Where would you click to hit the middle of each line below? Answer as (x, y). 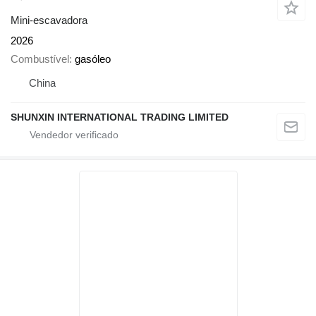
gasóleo (93, 59)
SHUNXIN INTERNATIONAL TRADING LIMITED (120, 117)
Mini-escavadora (49, 20)
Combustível (40, 59)
